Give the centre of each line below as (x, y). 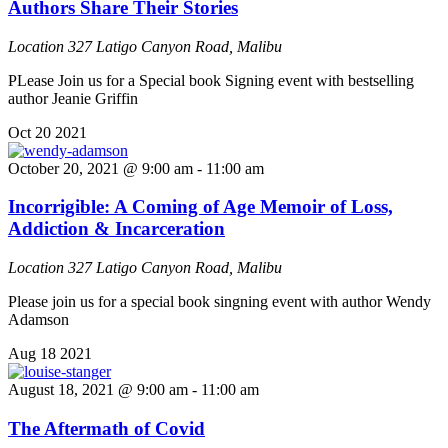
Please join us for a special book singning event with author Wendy (219, 301)
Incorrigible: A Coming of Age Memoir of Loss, (200, 207)
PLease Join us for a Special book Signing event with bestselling (211, 80)
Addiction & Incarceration (116, 229)
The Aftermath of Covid (106, 428)
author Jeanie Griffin (73, 98)
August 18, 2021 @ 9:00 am (98, 389)
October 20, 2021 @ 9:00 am (100, 168)
